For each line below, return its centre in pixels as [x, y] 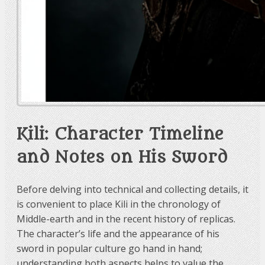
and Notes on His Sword [122, 158]
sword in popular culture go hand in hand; [109, 248]
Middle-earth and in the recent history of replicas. [126, 219]
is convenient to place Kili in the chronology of [119, 204]
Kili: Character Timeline [120, 135]
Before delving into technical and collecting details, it [132, 189]
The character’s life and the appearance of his [118, 233]
